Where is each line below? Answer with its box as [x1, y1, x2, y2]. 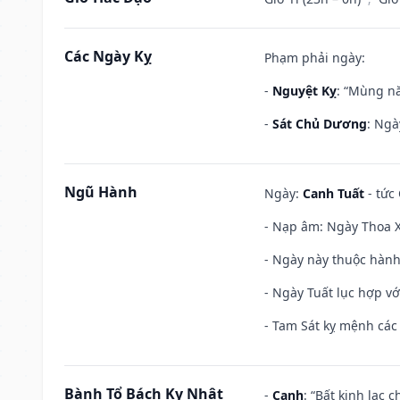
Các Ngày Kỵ [64, 46, 152, 66]
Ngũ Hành [64, 181, 137, 202]
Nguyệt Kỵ [272, 81, 337, 99]
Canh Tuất [303, 184, 364, 202]
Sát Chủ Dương [272, 114, 367, 132]
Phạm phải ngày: [264, 48, 365, 66]
